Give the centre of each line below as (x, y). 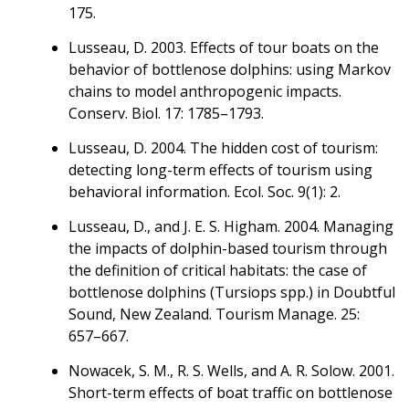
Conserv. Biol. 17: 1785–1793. (166, 113)
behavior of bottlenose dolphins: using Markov (230, 69)
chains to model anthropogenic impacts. (205, 91)
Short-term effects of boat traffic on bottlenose (231, 392)
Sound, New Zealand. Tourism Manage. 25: (214, 314)
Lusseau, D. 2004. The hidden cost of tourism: (223, 147)
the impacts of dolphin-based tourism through (228, 248)
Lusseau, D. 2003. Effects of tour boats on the (224, 47)
